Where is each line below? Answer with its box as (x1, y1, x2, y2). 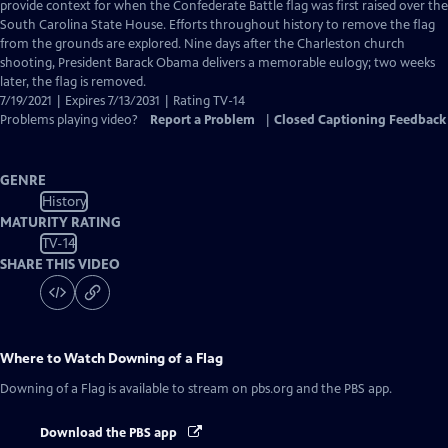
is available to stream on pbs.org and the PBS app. (105, 381, 392, 397)
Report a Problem (150, 112, 255, 128)
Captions (136, 16, 187, 32)
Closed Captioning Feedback (274, 112, 446, 128)
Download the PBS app (40, 425, 180, 441)
